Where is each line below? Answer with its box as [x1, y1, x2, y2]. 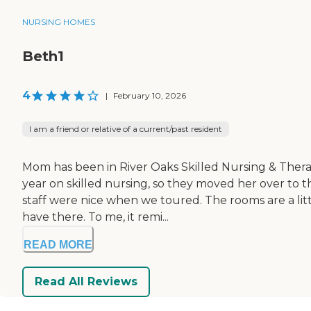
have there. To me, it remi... [22, 210, 169, 224]
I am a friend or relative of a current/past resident [29, 123, 222, 134]
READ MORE [24, 238, 92, 251]
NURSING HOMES [22, 16, 95, 27]
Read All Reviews [35, 275, 137, 289]
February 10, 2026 [113, 90, 186, 101]
